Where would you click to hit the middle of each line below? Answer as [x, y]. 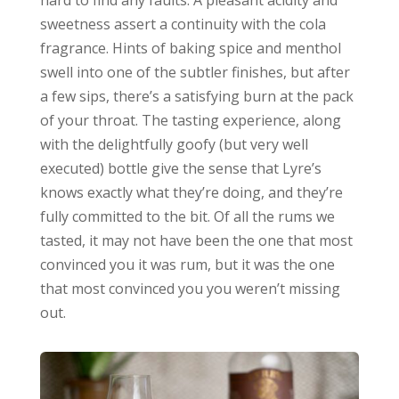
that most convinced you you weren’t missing [190, 288]
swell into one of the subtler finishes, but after [195, 72]
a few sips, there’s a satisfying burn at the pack [196, 96]
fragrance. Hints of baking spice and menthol [190, 48]
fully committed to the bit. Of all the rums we [187, 216]
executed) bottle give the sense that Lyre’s [180, 168]
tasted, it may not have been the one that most [196, 240]
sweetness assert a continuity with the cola [183, 24]
